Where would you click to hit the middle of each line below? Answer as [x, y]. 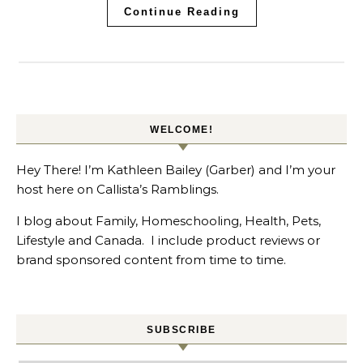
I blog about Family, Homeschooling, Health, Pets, [169, 220]
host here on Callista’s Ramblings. [117, 189]
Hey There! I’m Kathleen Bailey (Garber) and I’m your [176, 169]
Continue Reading [181, 11]
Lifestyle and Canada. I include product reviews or [168, 240]
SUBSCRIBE [181, 329]
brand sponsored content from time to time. [151, 259]
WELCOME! [181, 129]
